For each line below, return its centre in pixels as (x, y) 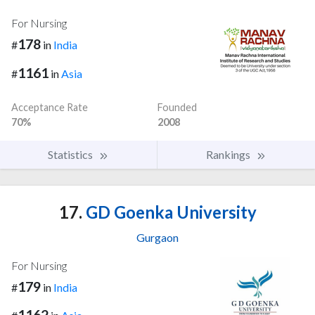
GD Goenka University (169, 212)
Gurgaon (157, 237)
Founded (177, 107)
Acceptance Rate (50, 107)
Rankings (229, 154)
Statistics (71, 154)
